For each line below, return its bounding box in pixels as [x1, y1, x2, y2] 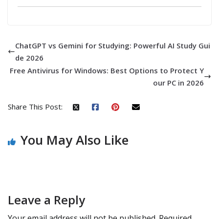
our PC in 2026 [153, 77, 204, 88]
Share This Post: [8, 101, 63, 111]
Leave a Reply [8, 191, 85, 208]
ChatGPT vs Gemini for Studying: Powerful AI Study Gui [15, 40, 210, 50]
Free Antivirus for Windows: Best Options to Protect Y [10, 65, 204, 75]
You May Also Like [21, 131, 129, 149]
